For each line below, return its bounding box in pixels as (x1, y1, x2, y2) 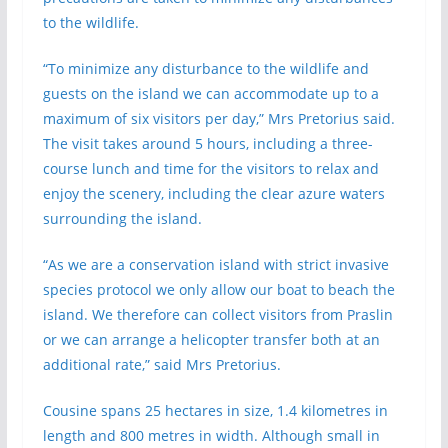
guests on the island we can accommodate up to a (42, 84, 379, 103)
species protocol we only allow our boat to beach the (42, 280, 395, 299)
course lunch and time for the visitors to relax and (42, 159, 379, 178)
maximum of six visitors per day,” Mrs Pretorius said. (42, 109, 395, 128)
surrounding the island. (42, 209, 202, 228)
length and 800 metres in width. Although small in (42, 426, 380, 445)
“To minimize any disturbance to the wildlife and (42, 59, 369, 78)
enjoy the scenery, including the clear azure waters (42, 184, 385, 203)
